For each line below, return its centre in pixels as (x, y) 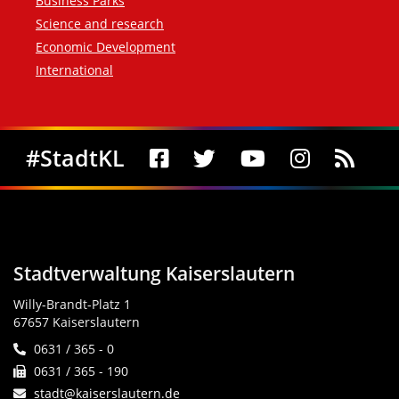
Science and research (100, 24)
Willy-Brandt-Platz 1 (72, 305)
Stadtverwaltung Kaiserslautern (154, 274)
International (74, 70)
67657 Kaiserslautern (77, 322)
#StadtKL (75, 159)
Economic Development (106, 47)
